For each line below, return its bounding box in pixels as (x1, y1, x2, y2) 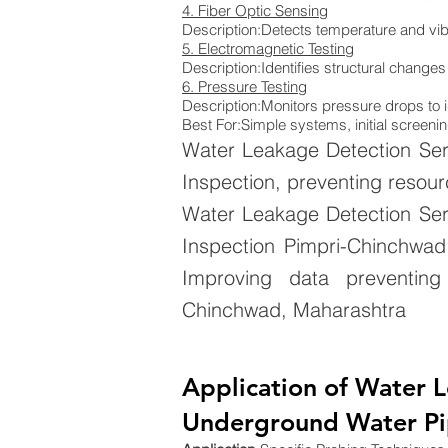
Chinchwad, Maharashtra (182, 297, 406, 322)
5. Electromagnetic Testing (182, 39, 354, 58)
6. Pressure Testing (182, 77, 307, 96)
